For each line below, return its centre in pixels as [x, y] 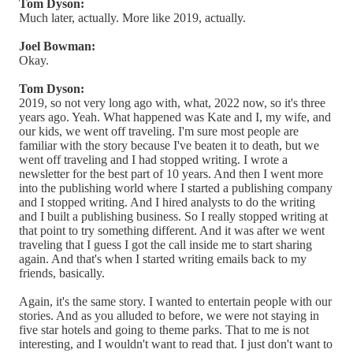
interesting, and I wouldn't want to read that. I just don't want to [176, 344]
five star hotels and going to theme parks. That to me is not [164, 329]
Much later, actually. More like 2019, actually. [132, 17]
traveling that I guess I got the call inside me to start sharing [165, 244]
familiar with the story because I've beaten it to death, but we [169, 145]
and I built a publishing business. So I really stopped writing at [173, 216]
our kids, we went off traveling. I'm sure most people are [159, 131]
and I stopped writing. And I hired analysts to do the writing [167, 202]
